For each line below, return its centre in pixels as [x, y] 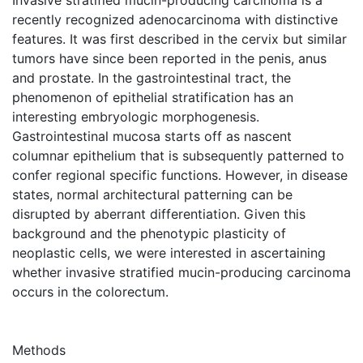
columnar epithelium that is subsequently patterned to [178, 155]
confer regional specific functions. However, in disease [180, 175]
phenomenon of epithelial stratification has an [153, 97]
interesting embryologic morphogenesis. [136, 116]
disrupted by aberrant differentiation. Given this [159, 214]
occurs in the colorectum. [90, 291]
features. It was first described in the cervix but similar [179, 38]
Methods [39, 350]
